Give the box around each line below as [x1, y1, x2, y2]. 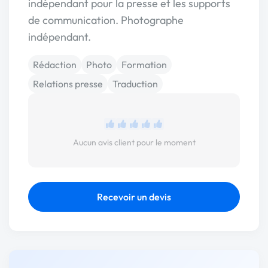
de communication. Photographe [28, 13, 184, 27]
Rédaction [33, 59, 77, 71]
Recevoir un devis [97, 191, 171, 203]
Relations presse [33, 78, 103, 90]
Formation [121, 59, 167, 71]
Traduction [112, 78, 158, 90]
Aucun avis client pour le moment [72, 137, 196, 148]
